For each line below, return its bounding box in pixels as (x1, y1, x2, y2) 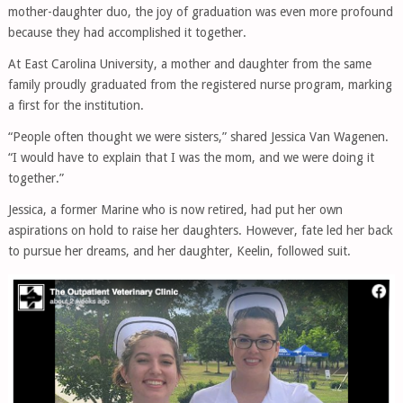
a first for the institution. (7, 98, 144, 112)
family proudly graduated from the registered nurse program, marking (7, 77, 392, 92)
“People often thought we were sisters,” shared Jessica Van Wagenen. (7, 130, 389, 144)
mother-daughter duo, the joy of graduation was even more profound (7, 4, 393, 19)
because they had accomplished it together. (7, 25, 246, 40)
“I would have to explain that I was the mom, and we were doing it (7, 150, 374, 165)
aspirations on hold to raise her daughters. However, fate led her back (7, 223, 393, 237)
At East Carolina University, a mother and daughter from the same (7, 57, 372, 71)
